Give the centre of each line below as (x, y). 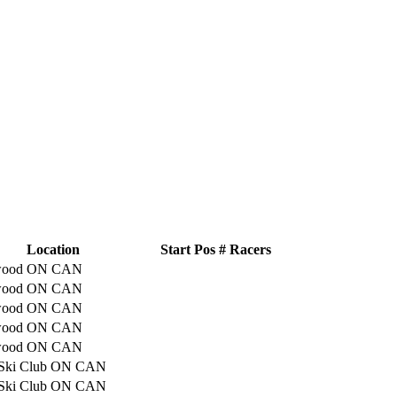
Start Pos (188, 249)
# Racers (245, 249)
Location (53, 249)
